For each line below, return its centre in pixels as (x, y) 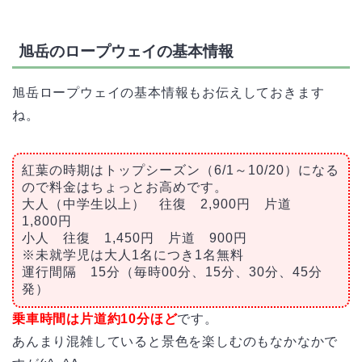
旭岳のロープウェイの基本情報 (126, 52)
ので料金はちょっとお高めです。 (125, 187)
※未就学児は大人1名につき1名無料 (133, 255)
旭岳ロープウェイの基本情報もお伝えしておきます (168, 93)
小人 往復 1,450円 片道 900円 (135, 238)
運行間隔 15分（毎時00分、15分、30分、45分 (172, 272)
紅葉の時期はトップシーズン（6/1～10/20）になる (181, 170)
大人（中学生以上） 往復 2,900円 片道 (164, 204)
